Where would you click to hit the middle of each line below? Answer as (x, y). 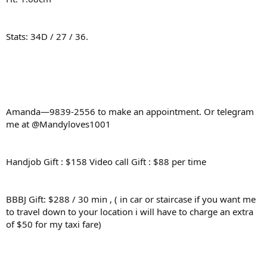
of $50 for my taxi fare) (54, 224)
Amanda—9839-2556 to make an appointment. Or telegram (130, 111)
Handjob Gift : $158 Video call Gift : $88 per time (106, 162)
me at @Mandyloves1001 (58, 124)
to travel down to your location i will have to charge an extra (130, 212)
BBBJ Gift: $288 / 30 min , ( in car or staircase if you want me (131, 199)
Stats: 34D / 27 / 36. (47, 36)
